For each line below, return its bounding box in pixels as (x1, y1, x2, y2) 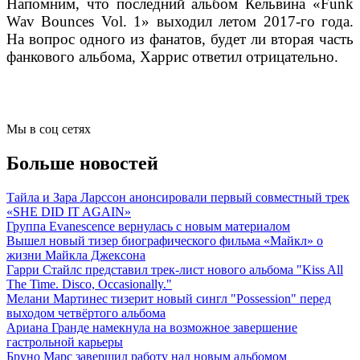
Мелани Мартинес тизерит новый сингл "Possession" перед (6, 292, 331, 306)
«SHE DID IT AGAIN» (6, 205, 131, 219)
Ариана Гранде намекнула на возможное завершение (6, 321, 297, 335)
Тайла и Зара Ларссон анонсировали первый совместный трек (6, 190, 350, 205)
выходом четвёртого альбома (6, 306, 166, 321)
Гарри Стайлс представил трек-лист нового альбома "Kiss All (6, 263, 343, 277)
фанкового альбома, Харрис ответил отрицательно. (6, 48, 338, 66)
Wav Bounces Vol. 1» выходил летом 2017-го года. (6, 13, 354, 31)
